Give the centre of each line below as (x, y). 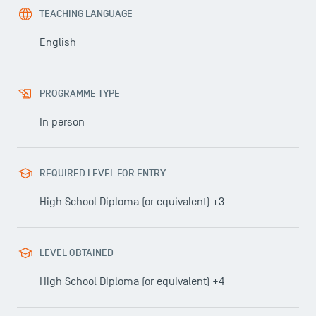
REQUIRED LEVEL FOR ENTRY (103, 173)
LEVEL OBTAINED (77, 253)
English (58, 42)
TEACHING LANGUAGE (86, 14)
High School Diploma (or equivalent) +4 (132, 281)
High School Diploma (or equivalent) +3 (132, 202)
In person (62, 122)
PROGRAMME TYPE (80, 93)
